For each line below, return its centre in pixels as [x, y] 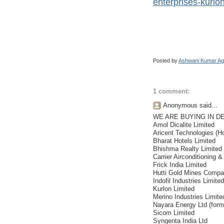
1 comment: [171, 91]
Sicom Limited [174, 212]
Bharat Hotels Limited [184, 140]
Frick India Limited [180, 164]
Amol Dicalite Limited [184, 124]
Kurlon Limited [174, 188]
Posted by [166, 60]
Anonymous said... [190, 105]
